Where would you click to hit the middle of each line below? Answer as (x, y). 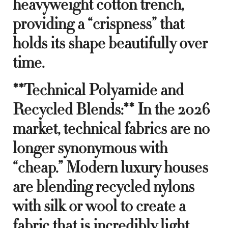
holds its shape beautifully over (110, 43)
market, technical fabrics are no (111, 129)
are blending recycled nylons (104, 187)
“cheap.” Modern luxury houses (110, 167)
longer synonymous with (90, 148)
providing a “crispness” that (98, 24)
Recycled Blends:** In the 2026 (111, 109)
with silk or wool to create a (99, 206)
